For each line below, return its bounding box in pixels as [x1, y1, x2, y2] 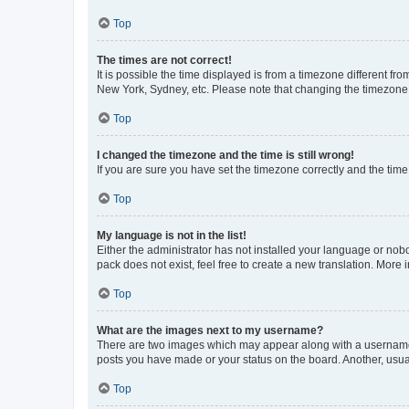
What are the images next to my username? [97, 323, 323, 337]
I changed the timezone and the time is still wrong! [97, 148, 354, 162]
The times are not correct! [97, 53, 232, 67]
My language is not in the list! [97, 228, 246, 242]
